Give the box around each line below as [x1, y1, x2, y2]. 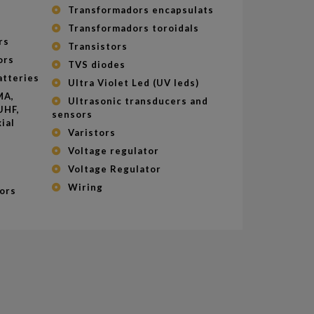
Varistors [67, 126, 116, 138]
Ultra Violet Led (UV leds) [67, 76, 199, 88]
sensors [51, 108, 93, 120]
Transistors [67, 40, 128, 52]
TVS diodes [67, 58, 125, 70]
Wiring [67, 181, 103, 193]
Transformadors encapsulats [67, 4, 214, 15]
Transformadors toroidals [67, 22, 199, 34]
